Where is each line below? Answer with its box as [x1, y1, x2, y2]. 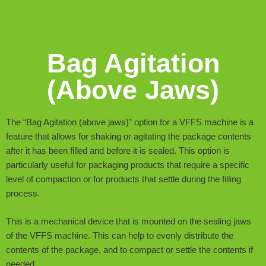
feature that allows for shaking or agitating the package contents [6, 132, 251, 141]
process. [6, 189, 40, 198]
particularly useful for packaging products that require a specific [6, 160, 249, 170]
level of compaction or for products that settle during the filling [6, 175, 241, 184]
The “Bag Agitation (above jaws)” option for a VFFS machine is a [6, 118, 254, 127]
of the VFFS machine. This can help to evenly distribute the [6, 231, 233, 241]
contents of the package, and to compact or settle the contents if [6, 245, 253, 255]
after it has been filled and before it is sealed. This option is [6, 146, 230, 156]
